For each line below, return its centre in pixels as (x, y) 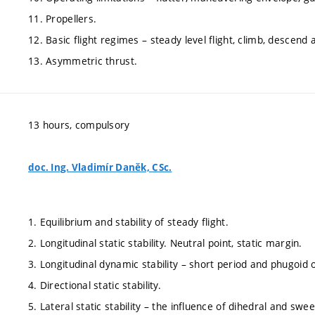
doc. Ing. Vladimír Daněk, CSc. (100, 167)
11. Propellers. (63, 19)
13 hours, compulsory (79, 125)
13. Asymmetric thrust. (83, 61)
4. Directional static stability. (95, 285)
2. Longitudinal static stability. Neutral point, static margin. (165, 243)
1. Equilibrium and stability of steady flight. (128, 221)
